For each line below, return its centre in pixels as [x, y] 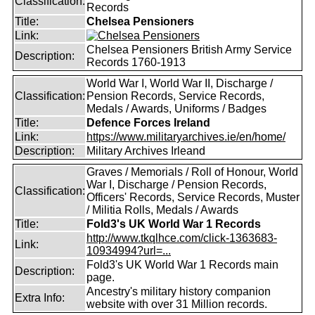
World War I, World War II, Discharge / [180, 83]
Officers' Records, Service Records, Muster [193, 197]
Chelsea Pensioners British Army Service [189, 50]
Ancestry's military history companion [179, 291]
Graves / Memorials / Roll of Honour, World [192, 172]
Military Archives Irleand [146, 151]
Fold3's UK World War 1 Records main [182, 265]
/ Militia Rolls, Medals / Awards [162, 210]
